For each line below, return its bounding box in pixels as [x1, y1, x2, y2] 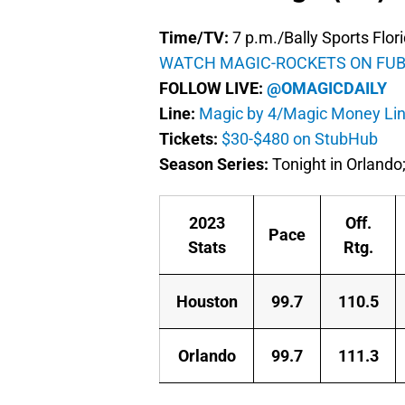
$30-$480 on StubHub [221, 129, 378, 149]
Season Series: [159, 155, 268, 174]
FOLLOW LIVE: [159, 79, 267, 99]
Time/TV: [159, 28, 232, 48]
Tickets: [159, 129, 221, 149]
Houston [175, 292, 238, 312]
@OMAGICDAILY [267, 79, 387, 99]
